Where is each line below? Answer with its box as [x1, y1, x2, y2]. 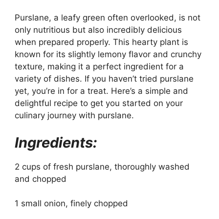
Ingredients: [15, 133, 97, 151]
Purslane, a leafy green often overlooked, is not [15, 13, 200, 22]
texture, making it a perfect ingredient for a [15, 62, 184, 71]
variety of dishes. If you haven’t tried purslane [15, 74, 194, 84]
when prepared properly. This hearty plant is [15, 37, 188, 47]
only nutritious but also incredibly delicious [15, 25, 182, 35]
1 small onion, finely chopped [15, 198, 128, 208]
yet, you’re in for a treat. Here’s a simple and [15, 86, 188, 96]
